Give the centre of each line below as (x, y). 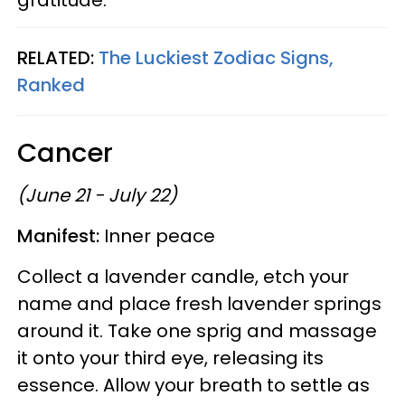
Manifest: (61, 235)
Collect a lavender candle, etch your (183, 276)
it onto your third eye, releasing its (170, 358)
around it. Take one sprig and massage (197, 330)
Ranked (51, 85)
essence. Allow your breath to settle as (193, 385)
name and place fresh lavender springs (199, 303)
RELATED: (56, 57)
